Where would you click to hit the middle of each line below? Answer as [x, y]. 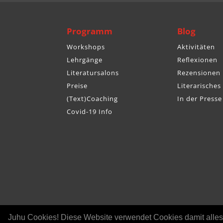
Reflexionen [197, 59]
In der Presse [199, 98]
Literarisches [199, 85]
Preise [77, 85]
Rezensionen [199, 72]
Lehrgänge [85, 59]
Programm [90, 31]
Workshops [86, 47]
